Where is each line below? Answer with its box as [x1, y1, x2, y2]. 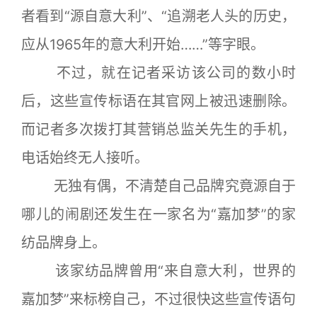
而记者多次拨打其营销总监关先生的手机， [21, 121, 296, 138]
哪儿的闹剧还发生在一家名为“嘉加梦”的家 [21, 206, 296, 223]
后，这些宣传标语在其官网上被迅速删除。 [21, 93, 296, 110]
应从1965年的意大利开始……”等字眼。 [21, 36, 265, 53]
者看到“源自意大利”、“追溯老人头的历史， [21, 8, 296, 25]
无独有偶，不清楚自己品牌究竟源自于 [21, 178, 296, 195]
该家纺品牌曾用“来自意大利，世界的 [21, 263, 296, 279]
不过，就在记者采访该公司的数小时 [21, 64, 296, 81]
